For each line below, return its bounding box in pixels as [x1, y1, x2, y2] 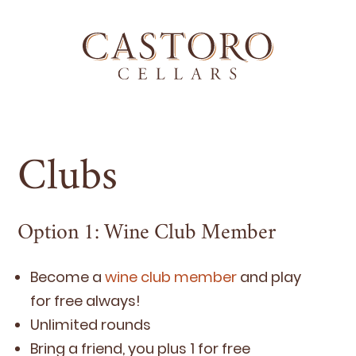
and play [236, 267, 301, 287]
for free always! [29, 291, 141, 311]
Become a [29, 267, 105, 287]
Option [17, 225, 83, 244]
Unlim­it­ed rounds [29, 315, 151, 335]
